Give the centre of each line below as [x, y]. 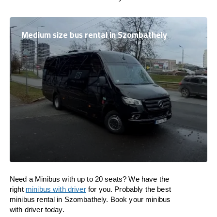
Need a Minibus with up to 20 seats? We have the [90, 179]
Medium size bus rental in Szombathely [94, 35]
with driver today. [37, 209]
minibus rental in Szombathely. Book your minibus [90, 199]
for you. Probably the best [128, 189]
